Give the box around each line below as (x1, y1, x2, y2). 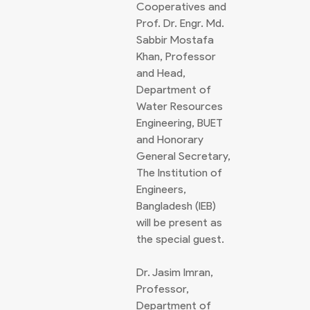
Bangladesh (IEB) (136, 199, 216, 212)
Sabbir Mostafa (136, 33, 214, 46)
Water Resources (136, 100, 223, 113)
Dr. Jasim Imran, (136, 266, 213, 279)
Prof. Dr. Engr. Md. (136, 17, 224, 30)
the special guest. (136, 232, 224, 246)
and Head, (136, 66, 185, 80)
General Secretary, (136, 149, 230, 163)
